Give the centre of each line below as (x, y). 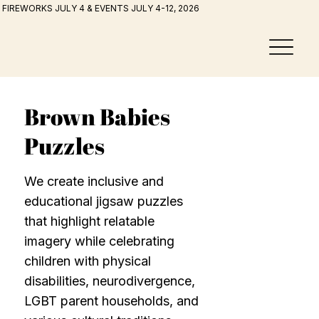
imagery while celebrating (100, 241)
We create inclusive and (94, 181)
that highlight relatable (90, 221)
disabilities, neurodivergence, (110, 281)
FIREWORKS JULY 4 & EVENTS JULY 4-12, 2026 (100, 9)
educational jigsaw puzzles (104, 201)
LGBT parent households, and (112, 300)
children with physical (88, 261)
